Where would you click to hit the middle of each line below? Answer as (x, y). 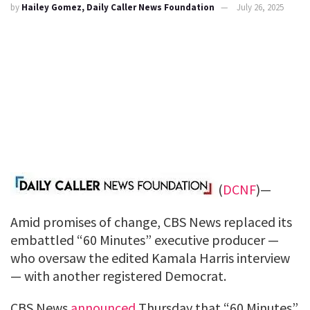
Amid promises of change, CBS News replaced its (151, 221)
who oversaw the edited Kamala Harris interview (150, 257)
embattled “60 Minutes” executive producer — (145, 239)
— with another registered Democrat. (118, 275)
